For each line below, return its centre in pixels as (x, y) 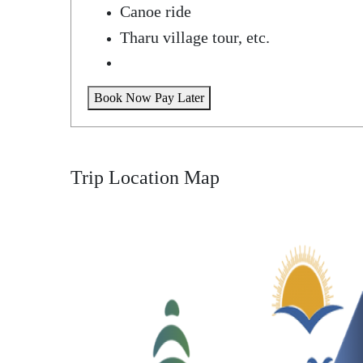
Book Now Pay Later (149, 98)
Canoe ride (156, 11)
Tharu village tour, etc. (195, 37)
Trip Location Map (145, 177)
